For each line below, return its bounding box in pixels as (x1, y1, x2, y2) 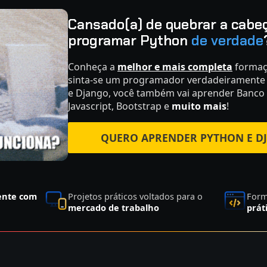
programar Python (68, 31, 191, 49)
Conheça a (68, 60, 117, 74)
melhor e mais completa (117, 60, 232, 74)
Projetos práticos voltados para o (67, 190, 203, 202)
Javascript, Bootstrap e (68, 100, 172, 113)
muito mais (172, 100, 226, 113)
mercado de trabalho (67, 201, 159, 213)
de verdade (191, 31, 263, 49)
